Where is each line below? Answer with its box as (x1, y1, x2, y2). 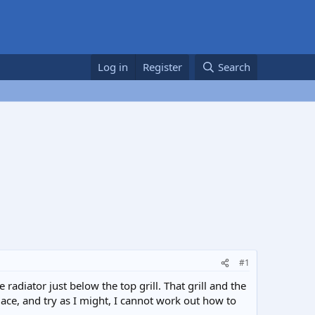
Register (143, 60, 183, 74)
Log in (98, 60, 129, 74)
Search (218, 60, 250, 74)
